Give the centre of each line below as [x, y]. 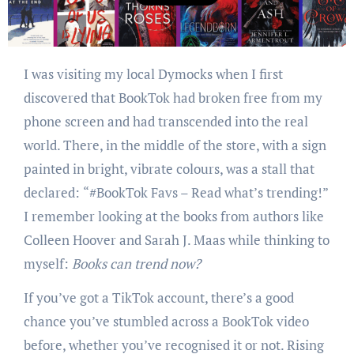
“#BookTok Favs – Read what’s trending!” [205, 193]
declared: [51, 193]
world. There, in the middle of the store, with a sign [175, 145]
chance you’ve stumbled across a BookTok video [166, 322]
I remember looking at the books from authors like [173, 217]
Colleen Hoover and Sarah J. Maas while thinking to [176, 240]
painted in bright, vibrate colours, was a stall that [169, 169]
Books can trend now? [136, 264]
